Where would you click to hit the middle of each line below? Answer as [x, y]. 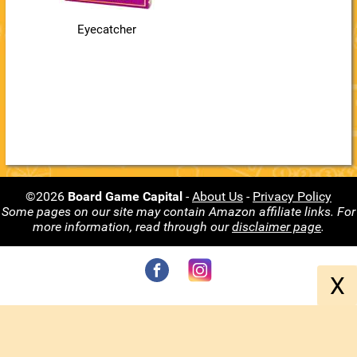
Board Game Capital [125, 196]
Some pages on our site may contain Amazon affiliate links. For [178, 212]
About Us [218, 196]
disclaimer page [277, 227]
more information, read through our [132, 227]
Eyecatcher [107, 29]
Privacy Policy [292, 196]
